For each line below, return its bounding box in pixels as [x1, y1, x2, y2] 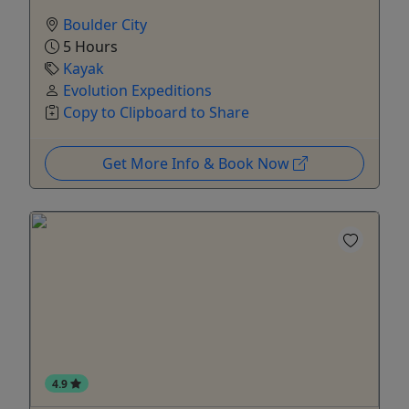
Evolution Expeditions [63, 79, 212, 100]
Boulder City [63, 14, 147, 35]
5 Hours [59, 36, 118, 57]
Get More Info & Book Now [101, 152, 293, 173]
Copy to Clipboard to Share [63, 101, 249, 122]
